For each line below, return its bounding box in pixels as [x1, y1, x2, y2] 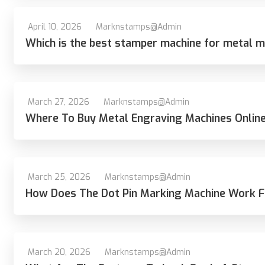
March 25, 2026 [28, 172, 91, 183]
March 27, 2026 [28, 96, 89, 108]
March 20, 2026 [28, 247, 91, 258]
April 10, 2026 [28, 21, 82, 33]
